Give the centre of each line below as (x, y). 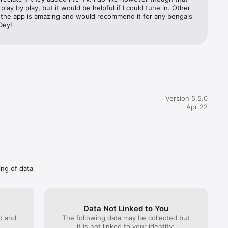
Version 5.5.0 (187, 98)
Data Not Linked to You (126, 208)
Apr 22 (197, 107)
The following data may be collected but (126, 218)
